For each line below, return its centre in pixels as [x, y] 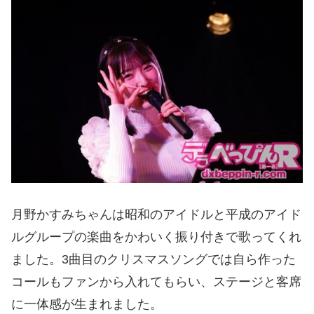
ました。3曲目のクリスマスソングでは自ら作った [153, 260]
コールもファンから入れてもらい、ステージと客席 [156, 282]
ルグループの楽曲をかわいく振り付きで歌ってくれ [156, 237]
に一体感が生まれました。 [87, 305]
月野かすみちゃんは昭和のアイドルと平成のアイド [156, 215]
